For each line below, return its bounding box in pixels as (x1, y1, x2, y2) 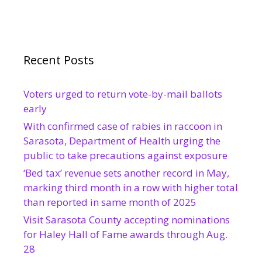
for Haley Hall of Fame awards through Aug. (23, 227, 227, 241)
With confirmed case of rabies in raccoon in (23, 119, 222, 133)
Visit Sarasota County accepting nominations (23, 212, 230, 226)
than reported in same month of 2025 (23, 195, 196, 209)
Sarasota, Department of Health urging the (23, 133, 220, 147)
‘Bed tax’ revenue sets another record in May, (23, 166, 229, 180)
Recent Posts (23, 51, 94, 68)
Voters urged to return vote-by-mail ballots (23, 87, 222, 101)
